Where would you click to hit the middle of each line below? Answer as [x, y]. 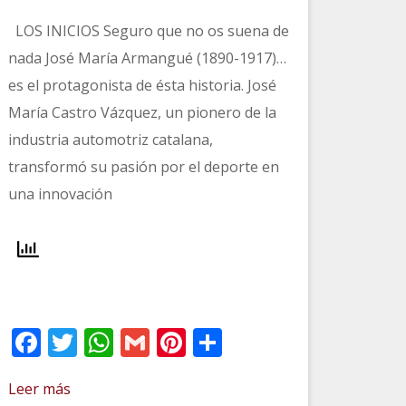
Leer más [39, 388]
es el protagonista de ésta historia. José [142, 85]
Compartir [290, 342]
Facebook [104, 342]
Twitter [125, 342]
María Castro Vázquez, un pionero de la [142, 112]
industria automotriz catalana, [110, 139]
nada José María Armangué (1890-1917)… [147, 58]
